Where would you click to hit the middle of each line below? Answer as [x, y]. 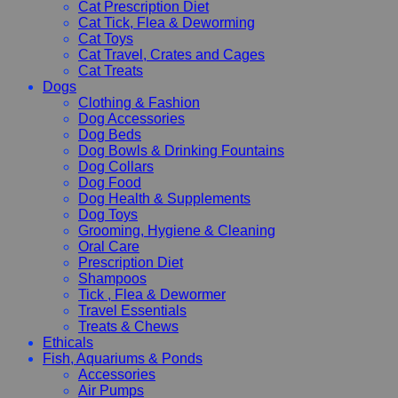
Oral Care [109, 246]
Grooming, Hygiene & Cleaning [177, 230]
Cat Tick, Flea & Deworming [167, 22]
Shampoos [112, 278]
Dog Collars [116, 166]
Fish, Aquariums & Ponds [123, 358]
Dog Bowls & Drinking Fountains [181, 150]
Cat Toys [106, 38]
